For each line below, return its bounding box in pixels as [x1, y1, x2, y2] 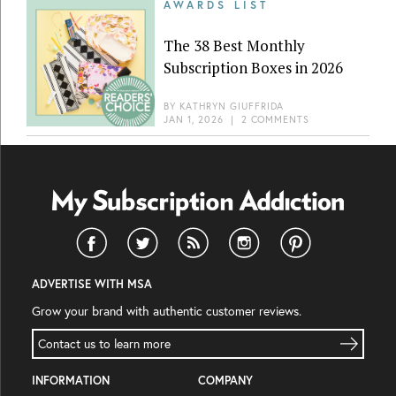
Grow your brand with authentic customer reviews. [32, 303, 301, 320]
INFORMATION [32, 373, 110, 389]
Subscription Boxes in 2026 [164, 57, 343, 78]
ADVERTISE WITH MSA [32, 277, 152, 293]
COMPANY [198, 373, 253, 389]
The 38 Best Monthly [164, 34, 305, 56]
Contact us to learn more [38, 336, 171, 353]
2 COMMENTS [240, 113, 309, 126]
